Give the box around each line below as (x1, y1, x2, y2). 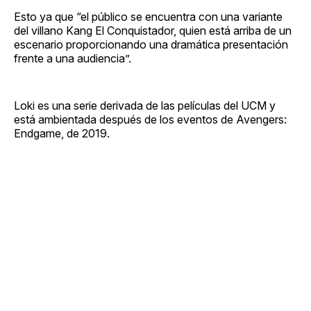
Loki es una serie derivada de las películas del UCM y (14, 98, 276, 112)
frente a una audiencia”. (14, 51, 131, 65)
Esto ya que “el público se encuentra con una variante (14, 9, 283, 24)
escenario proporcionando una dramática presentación (14, 37, 288, 51)
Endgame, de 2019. (14, 126, 110, 140)
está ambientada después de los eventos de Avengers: (14, 112, 287, 126)
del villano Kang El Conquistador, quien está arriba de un (14, 23, 292, 37)
